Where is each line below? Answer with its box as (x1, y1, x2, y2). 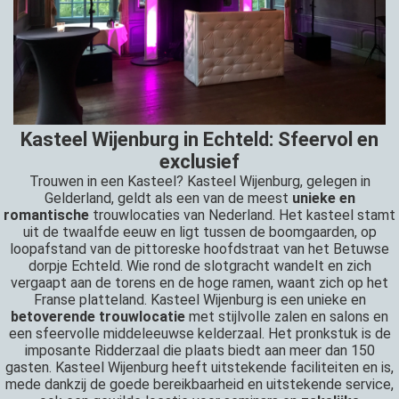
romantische (4, 207, 89, 224)
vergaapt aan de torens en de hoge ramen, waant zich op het (11, 274, 388, 292)
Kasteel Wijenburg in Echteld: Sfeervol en (20, 128, 379, 151)
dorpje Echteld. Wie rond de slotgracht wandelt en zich (28, 257, 371, 275)
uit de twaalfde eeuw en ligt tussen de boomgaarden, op (22, 224, 377, 241)
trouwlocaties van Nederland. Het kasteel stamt (89, 207, 395, 224)
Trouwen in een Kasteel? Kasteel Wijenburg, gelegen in (28, 173, 370, 191)
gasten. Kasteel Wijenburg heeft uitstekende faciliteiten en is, (5, 359, 394, 377)
